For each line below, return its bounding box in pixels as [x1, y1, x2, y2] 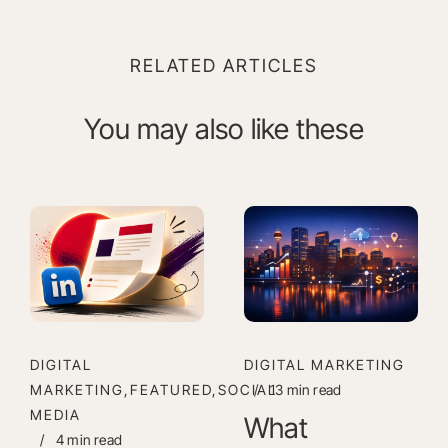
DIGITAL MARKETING [244, 355, 405, 373]
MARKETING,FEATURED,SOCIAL [29, 380, 277, 398]
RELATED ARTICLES [130, 54, 318, 76]
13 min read [270, 380, 342, 398]
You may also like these [84, 111, 364, 146]
